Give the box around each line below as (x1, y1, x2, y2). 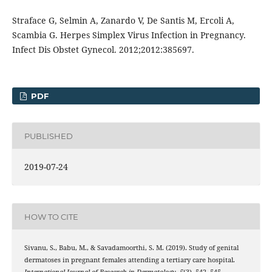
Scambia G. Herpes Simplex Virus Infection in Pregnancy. (12, 29, 246, 41)
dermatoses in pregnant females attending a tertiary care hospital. (24, 256, 235, 265)
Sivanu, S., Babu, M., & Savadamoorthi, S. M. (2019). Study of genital (24, 243, 239, 253)
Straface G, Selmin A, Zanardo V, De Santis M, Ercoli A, (12, 15, 234, 27)
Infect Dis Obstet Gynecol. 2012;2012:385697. (12, 44, 194, 56)
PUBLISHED (24, 131, 73, 141)
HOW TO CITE (24, 211, 78, 222)
